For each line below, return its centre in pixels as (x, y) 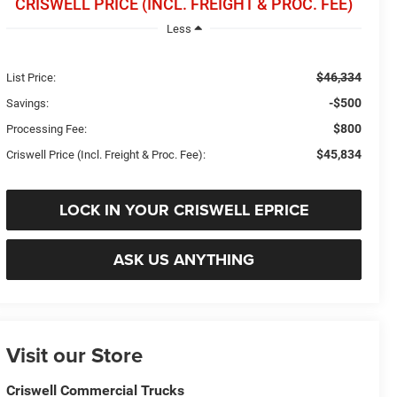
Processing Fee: (47, 128)
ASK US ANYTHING (184, 259)
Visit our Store (75, 355)
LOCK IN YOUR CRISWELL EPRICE (184, 210)
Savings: (28, 103)
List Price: (31, 77)
